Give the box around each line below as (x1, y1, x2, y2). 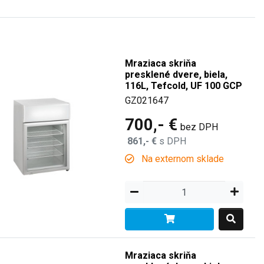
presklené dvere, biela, (125, 69, 228, 80)
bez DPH (180, 121, 219, 133)
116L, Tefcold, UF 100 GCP (125, 80, 243, 91)
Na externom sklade (139, 153, 225, 164)
